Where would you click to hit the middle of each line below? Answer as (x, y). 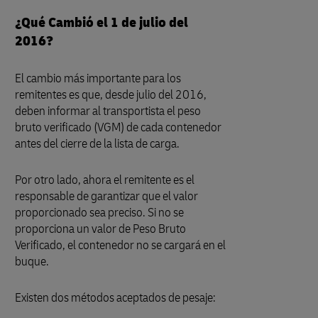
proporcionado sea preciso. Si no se (99, 213)
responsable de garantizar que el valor (106, 196)
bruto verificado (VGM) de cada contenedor (118, 127)
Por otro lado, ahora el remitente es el (105, 180)
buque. (32, 262)
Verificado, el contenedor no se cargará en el (120, 245)
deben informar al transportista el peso (108, 111)
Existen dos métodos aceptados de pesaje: (115, 298)
